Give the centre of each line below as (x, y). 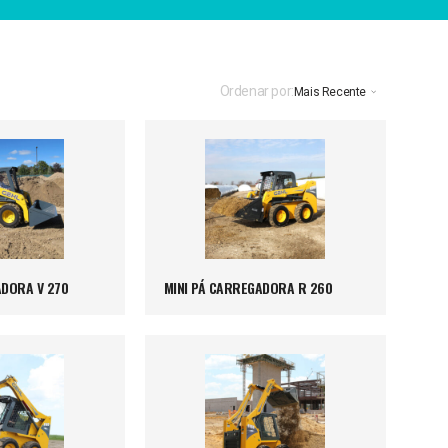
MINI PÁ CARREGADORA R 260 (248, 287)
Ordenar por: (256, 90)
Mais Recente (329, 91)
